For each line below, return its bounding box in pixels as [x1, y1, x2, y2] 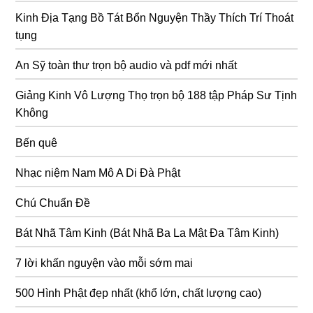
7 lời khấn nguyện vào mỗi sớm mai [15, 256, 194, 269]
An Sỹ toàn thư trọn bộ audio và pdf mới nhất [15, 59, 238, 71]
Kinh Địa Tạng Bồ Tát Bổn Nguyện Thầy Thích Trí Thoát [15, 11, 294, 24]
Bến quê [15, 136, 58, 149]
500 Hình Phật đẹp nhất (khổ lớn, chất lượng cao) [15, 286, 262, 299]
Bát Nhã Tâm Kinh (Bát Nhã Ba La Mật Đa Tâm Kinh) [15, 226, 279, 239]
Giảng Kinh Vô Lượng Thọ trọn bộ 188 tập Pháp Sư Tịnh [15, 89, 298, 101]
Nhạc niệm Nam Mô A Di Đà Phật [15, 166, 181, 179]
